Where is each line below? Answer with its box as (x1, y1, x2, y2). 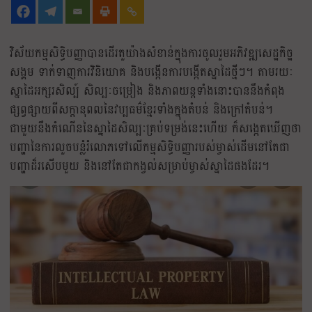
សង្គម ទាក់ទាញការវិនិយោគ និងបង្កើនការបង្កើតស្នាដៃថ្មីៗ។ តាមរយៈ (10, 61, 293, 83)
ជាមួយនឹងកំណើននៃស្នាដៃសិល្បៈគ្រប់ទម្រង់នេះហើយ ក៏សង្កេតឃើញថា (10, 117, 302, 139)
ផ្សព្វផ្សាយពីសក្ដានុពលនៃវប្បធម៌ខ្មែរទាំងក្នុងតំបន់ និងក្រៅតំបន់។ (10, 98, 273, 120)
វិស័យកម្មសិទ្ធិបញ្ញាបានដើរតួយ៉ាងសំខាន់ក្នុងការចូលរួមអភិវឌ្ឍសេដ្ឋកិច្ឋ (10, 42, 293, 64)
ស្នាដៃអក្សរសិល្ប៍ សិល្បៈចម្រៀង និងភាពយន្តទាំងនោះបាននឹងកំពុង (10, 79, 285, 102)
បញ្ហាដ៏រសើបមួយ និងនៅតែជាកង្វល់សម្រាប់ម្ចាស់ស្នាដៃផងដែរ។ (10, 155, 270, 177)
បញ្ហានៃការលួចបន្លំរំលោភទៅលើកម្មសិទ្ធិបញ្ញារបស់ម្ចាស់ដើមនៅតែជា (10, 136, 290, 158)
